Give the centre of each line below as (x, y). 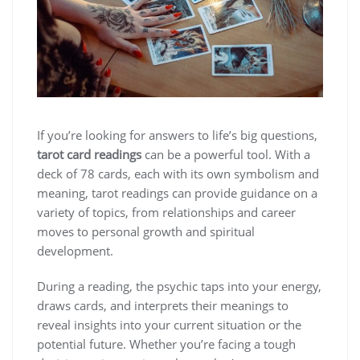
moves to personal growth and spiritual (146, 232)
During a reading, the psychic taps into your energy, (179, 286)
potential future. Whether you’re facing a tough (166, 344)
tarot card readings (89, 155)
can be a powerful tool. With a (226, 155)
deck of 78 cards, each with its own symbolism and (178, 174)
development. (75, 251)
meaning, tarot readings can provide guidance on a (177, 193)
